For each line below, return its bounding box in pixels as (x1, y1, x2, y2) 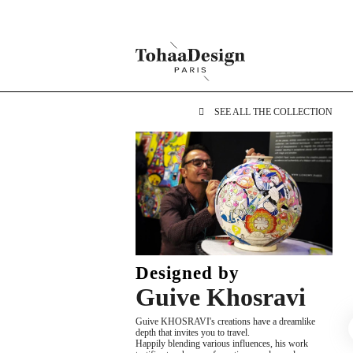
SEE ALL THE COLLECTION (212, 106, 333, 117)
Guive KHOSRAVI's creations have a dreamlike (136, 315, 315, 327)
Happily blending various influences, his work (136, 337, 308, 349)
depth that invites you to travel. (136, 326, 250, 338)
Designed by (136, 262, 240, 283)
